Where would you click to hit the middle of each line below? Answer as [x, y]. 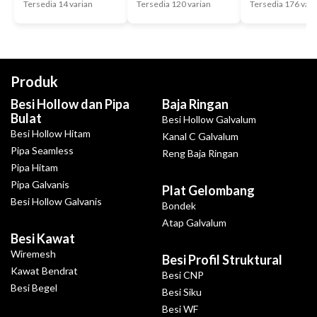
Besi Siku [181, 292]
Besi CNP [183, 275]
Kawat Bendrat [44, 271]
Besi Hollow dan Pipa [70, 104]
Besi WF [180, 309]
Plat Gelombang [208, 191]
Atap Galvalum [194, 223]
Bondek [179, 206]
